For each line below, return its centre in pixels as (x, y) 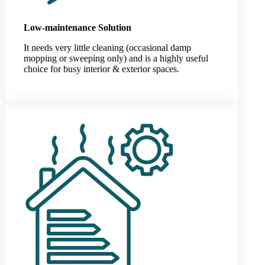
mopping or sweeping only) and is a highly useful (116, 58)
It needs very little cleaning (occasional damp (107, 47)
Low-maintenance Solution (77, 27)
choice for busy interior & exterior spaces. (101, 69)
